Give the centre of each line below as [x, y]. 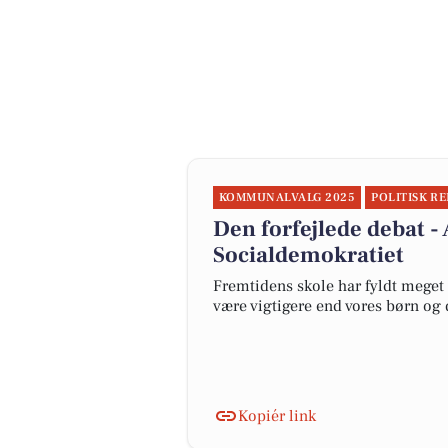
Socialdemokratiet [308, 255]
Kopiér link [277, 416]
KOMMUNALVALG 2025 [287, 197]
